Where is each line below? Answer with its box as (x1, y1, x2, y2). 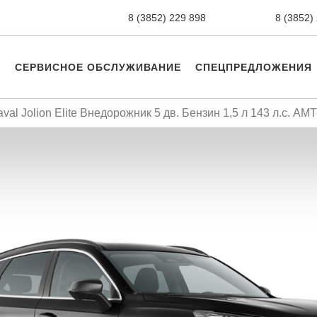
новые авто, (213, 12, 268, 23)
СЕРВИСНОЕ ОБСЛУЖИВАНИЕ (15, 62, 181, 73)
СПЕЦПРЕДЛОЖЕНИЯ (195, 62, 312, 73)
